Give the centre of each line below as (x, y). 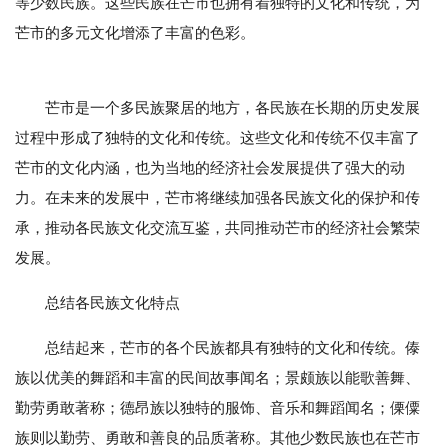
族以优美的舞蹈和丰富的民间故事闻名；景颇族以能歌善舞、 (217, 378)
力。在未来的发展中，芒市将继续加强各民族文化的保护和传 (217, 198)
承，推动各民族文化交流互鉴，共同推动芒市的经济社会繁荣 (217, 228)
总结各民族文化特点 (112, 303)
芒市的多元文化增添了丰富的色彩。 (135, 33)
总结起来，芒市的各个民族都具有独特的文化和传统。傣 (232, 348)
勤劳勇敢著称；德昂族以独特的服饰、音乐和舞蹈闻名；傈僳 (217, 408)
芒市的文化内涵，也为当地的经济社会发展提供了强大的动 (210, 168)
